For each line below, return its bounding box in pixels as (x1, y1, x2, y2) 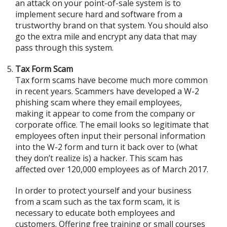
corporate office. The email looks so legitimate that (15, 119, 209, 130)
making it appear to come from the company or (15, 108, 195, 119)
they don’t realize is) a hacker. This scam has (15, 153, 183, 164)
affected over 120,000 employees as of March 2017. (15, 164, 208, 175)
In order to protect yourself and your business (15, 185, 192, 196)
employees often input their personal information (15, 130, 205, 141)
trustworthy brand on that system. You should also (15, 20, 208, 31)
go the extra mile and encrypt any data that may (15, 31, 197, 42)
